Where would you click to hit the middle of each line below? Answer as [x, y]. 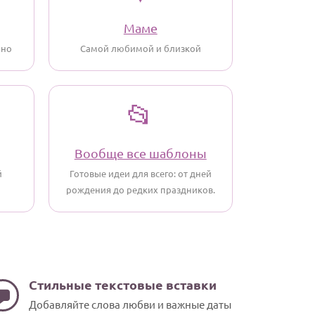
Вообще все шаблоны [140, 153]
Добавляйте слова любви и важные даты [130, 304]
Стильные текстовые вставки [123, 284]
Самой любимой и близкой [140, 48]
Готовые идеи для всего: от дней [140, 173]
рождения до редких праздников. [140, 189]
